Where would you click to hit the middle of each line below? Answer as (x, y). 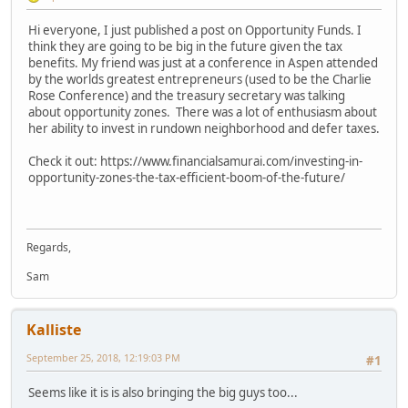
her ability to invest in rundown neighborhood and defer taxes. (204, 128)
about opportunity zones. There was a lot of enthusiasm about (203, 112)
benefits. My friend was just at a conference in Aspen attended (203, 62)
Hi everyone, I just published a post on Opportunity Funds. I (195, 30)
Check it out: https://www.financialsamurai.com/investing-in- (195, 161)
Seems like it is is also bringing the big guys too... (163, 392)
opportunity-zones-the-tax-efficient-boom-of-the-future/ (187, 177)
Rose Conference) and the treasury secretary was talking (187, 95)
